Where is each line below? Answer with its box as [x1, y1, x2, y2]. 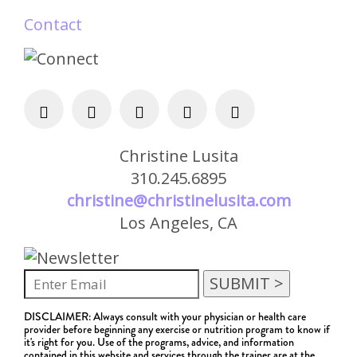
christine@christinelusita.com [66, 190, 291, 212]
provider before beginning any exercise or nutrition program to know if [24, 320, 330, 337]
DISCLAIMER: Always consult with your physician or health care [24, 308, 306, 324]
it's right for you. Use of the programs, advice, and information [24, 333, 294, 350]
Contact [24, 13, 82, 35]
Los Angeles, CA [120, 212, 237, 234]
